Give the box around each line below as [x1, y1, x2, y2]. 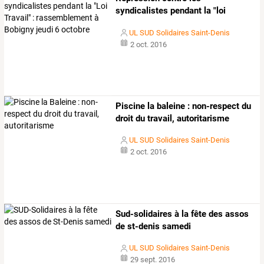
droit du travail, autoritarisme [115, 113, 230, 124]
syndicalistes [115, 5, 169, 16]
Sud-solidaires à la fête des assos [115, 209, 249, 220]
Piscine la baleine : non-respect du [115, 101, 252, 112]
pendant [168, 5, 202, 16]
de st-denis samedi [115, 221, 192, 232]
